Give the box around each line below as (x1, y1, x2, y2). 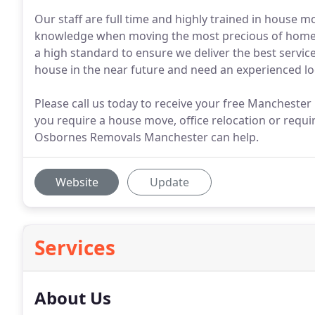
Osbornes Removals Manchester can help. (34, 129, 259, 145)
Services (34, 234, 115, 261)
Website (55, 174, 98, 190)
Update (150, 174, 189, 190)
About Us (34, 286, 111, 309)
